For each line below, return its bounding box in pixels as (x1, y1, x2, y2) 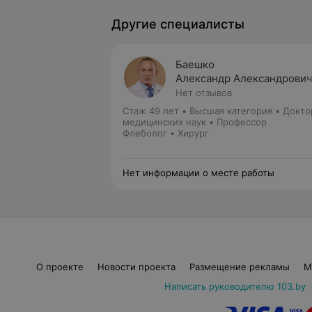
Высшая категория (189, 105, 272, 116)
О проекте (36, 261, 84, 272)
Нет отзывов (175, 87, 232, 98)
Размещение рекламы (189, 261, 290, 272)
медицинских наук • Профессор (123, 116, 267, 127)
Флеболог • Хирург (123, 127, 209, 139)
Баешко (175, 58, 214, 71)
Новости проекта (97, 261, 175, 272)
